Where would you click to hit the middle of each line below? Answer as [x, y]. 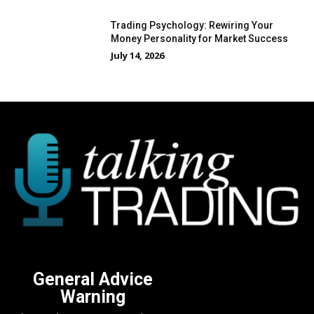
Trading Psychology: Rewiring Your [192, 26]
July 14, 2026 [138, 56]
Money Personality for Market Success [200, 39]
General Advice [93, 279]
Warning [93, 296]
